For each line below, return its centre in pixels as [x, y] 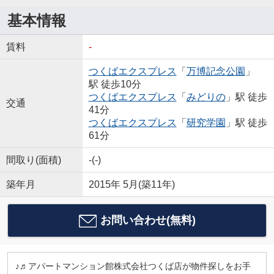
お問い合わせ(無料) [148, 220]
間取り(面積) [33, 160]
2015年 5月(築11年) [131, 184]
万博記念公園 [216, 71]
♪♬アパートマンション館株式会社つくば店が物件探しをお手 [133, 266]
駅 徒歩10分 [115, 84]
